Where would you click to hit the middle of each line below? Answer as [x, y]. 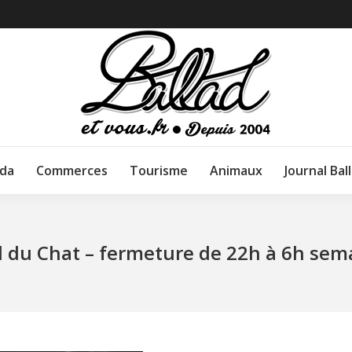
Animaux [236, 170]
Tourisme [159, 170]
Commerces [72, 170]
